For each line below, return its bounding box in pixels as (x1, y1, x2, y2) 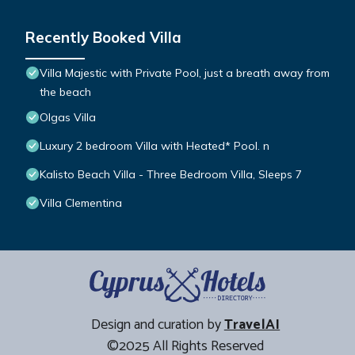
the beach (40, 85, 91, 100)
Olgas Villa (40, 110, 96, 125)
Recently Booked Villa (25, 28, 181, 48)
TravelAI (223, 313, 281, 338)
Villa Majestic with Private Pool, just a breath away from (40, 66, 330, 81)
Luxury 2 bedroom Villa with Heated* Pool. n (40, 139, 269, 154)
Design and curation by (90, 313, 224, 338)
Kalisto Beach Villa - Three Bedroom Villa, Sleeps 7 (40, 167, 302, 182)
